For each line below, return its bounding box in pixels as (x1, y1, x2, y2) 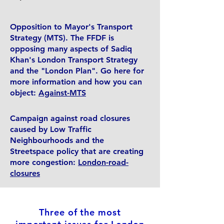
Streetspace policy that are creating (10, 146, 143, 156)
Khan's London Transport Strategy (10, 55, 137, 64)
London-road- (78, 157, 128, 167)
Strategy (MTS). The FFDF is (10, 33, 114, 42)
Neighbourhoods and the (10, 135, 104, 145)
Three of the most (39, 206, 121, 218)
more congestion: (10, 157, 78, 167)
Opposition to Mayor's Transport (10, 22, 132, 31)
